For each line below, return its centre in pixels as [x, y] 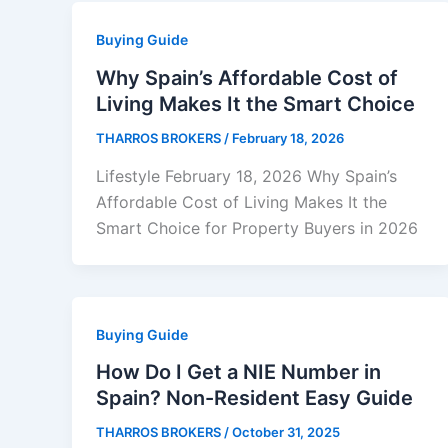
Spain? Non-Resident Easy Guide [254, 398]
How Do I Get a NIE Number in [238, 372]
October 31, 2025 [286, 432]
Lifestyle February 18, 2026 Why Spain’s [246, 175]
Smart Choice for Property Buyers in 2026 [257, 227]
